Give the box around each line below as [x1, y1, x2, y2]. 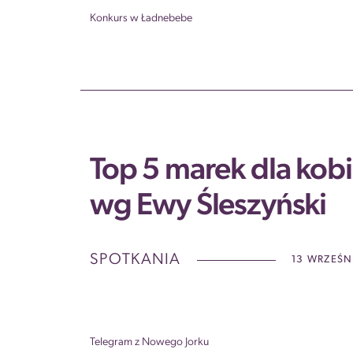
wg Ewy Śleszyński [90, 191, 327, 222]
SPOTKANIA [90, 252, 181, 268]
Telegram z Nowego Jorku [90, 336, 209, 348]
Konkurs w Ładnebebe [90, 13, 192, 24]
